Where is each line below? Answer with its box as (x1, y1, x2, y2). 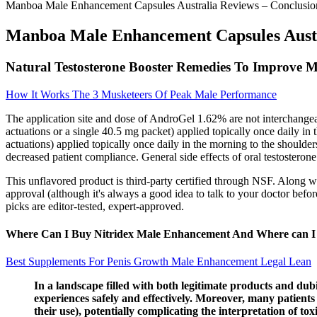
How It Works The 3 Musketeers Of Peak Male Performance (6, 88, 277, 100)
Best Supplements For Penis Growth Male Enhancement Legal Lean (6, 255, 311, 268)
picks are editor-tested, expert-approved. (6, 200, 184, 212)
